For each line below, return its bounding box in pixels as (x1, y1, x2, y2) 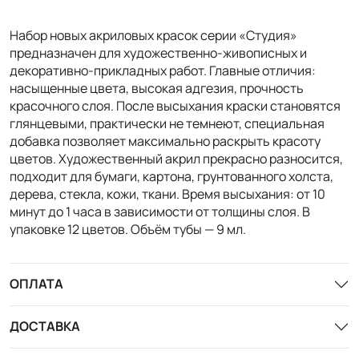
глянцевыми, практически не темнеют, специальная (10, 114, 325, 132)
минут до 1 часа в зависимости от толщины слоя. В (10, 202, 310, 220)
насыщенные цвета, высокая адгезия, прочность (10, 79, 304, 97)
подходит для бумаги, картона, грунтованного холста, (10, 167, 333, 185)
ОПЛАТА (10, 275, 63, 293)
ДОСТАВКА (10, 317, 80, 336)
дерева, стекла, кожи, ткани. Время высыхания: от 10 (10, 184, 325, 203)
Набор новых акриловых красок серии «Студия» (10, 26, 297, 44)
